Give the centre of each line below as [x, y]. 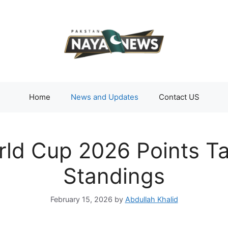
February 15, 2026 [81, 199]
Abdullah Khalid [151, 199]
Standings [114, 176]
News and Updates [104, 97]
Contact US [179, 97]
